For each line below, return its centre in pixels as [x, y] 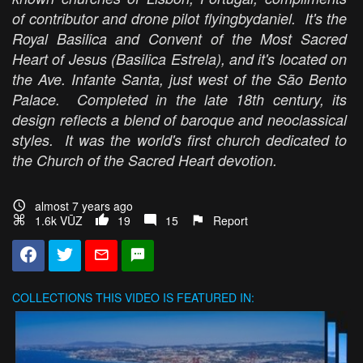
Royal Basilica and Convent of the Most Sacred [179, 39]
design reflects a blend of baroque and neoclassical [179, 120]
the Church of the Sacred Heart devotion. [145, 160]
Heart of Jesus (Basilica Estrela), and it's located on [179, 59]
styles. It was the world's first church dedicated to [179, 140]
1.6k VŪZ [59, 221]
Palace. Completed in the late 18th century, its [179, 100]
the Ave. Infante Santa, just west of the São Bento [179, 79]
